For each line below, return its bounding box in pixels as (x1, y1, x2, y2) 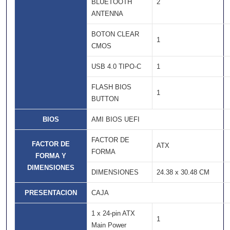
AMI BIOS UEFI (91, 115, 140, 123)
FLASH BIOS (91, 83, 131, 91)
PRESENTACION (25, 188, 77, 197)
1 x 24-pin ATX (91, 209, 135, 217)
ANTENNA (91, 9, 123, 17)
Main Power (91, 221, 126, 229)
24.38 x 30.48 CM (157, 168, 209, 176)
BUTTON (91, 94, 119, 103)
